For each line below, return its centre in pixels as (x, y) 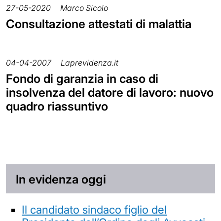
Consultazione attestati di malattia (99, 24)
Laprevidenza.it (90, 62)
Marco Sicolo (84, 8)
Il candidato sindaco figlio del (94, 210)
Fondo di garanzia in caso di (82, 78)
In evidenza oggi (61, 179)
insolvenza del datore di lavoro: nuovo (110, 92)
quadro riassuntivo (57, 106)
